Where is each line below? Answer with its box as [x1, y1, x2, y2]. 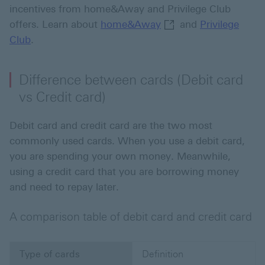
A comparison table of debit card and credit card [9, 210, 252, 224]
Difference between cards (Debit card [19, 72, 243, 89]
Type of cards [20, 248, 80, 260]
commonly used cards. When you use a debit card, [9, 135, 245, 147]
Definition [142, 248, 183, 260]
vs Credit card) [19, 89, 106, 106]
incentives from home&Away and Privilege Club [9, 3, 231, 15]
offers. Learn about [9, 18, 101, 31]
